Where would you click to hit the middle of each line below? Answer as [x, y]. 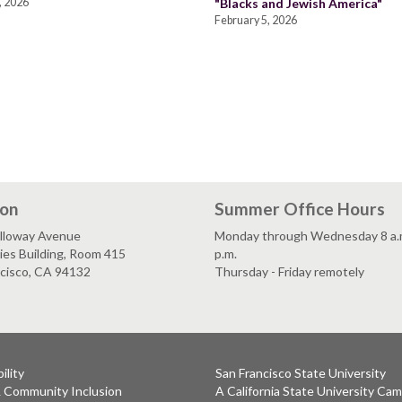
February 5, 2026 [256, 20]
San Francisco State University [301, 373]
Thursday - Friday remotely [289, 271]
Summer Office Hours [300, 208]
